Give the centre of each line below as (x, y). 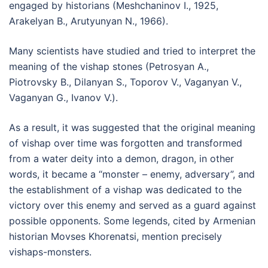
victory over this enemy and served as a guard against (133, 205)
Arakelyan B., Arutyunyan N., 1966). (89, 21)
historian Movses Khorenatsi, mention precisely (115, 237)
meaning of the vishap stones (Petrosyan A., (109, 67)
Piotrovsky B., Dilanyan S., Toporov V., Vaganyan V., (125, 82)
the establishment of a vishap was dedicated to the (125, 190)
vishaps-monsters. (50, 252)
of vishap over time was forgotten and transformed (126, 143)
